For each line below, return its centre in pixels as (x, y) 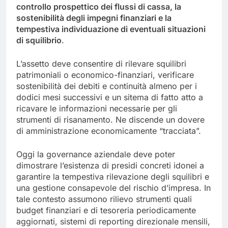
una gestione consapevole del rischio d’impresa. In (113, 188)
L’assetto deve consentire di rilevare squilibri (101, 63)
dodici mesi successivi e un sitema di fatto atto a (110, 97)
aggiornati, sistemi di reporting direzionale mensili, (113, 221)
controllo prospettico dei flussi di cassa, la (99, 6)
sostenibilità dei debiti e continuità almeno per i (107, 86)
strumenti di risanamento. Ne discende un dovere (110, 119)
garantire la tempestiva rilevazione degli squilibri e (113, 176)
